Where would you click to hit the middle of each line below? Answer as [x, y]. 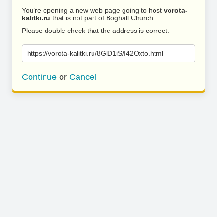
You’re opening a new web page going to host [93, 10]
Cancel [83, 77]
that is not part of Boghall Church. [103, 18]
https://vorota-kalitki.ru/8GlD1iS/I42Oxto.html [95, 53]
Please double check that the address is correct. [95, 31]
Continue [39, 77]
